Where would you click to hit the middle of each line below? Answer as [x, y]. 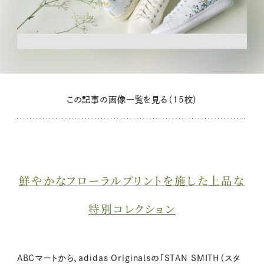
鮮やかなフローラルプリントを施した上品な [132, 181]
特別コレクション [132, 209]
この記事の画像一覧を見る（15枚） [132, 100]
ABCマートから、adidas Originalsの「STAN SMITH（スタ [128, 258]
